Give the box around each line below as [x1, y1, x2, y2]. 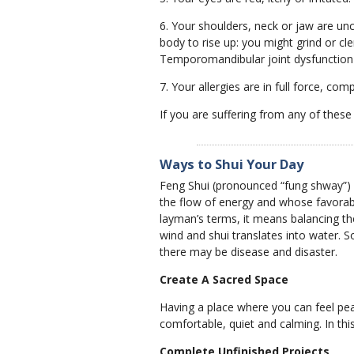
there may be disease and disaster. [159, 243, 337, 259]
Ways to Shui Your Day [159, 155, 303, 173]
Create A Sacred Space [159, 271, 288, 287]
